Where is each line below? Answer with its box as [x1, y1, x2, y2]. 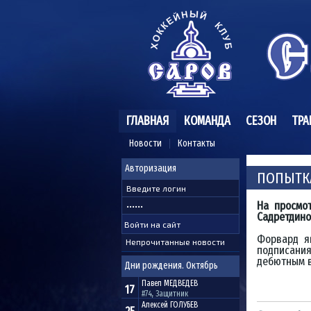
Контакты [178, 137, 215, 149]
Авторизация [125, 162, 176, 174]
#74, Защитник [142, 289, 188, 299]
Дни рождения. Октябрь [125, 260, 218, 271]
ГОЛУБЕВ [170, 300, 198, 310]
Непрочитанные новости [126, 237, 225, 246]
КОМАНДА [184, 113, 230, 128]
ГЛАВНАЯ [126, 113, 169, 128]
